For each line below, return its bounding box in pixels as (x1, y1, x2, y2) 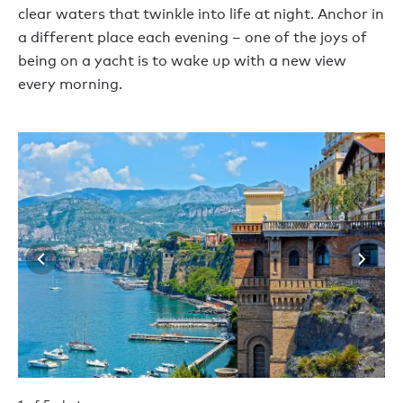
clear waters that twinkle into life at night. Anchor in (18, 4, 384, 22)
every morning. (18, 75, 122, 93)
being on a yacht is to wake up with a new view (18, 51, 346, 69)
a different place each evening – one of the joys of (18, 28, 367, 46)
